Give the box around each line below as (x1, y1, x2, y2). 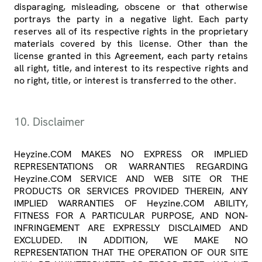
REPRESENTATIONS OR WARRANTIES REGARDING (14, 160, 248, 173)
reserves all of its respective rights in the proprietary (14, 25, 248, 38)
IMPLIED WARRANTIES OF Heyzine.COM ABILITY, (14, 197, 248, 210)
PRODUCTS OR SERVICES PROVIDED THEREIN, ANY (14, 185, 248, 198)
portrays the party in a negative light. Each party (14, 13, 248, 26)
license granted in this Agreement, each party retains (14, 50, 248, 63)
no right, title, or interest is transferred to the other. (14, 74, 236, 87)
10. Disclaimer (14, 115, 85, 130)
